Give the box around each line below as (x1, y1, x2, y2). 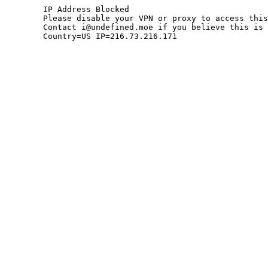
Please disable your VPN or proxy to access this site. (5, 14, 43, 23)
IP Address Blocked (5, 5, 43, 14)
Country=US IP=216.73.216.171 (43, 32, 177, 41)
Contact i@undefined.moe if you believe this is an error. (5, 23, 43, 32)
